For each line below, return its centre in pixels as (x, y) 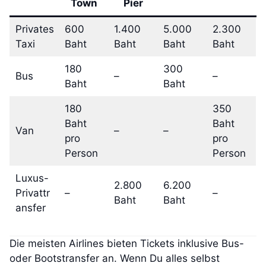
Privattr (32, 193)
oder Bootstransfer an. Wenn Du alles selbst (115, 259)
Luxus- (32, 178)
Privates (34, 29)
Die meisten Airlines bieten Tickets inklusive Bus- (127, 244)
